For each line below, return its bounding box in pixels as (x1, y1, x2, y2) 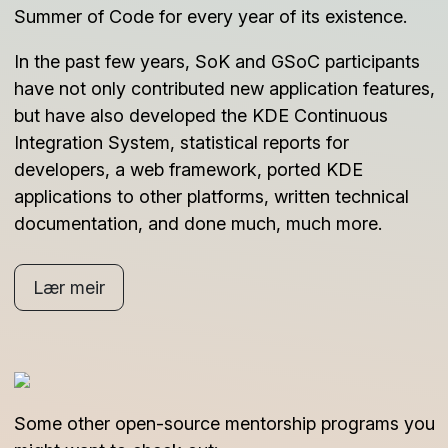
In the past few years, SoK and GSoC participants (13, 51, 420, 73)
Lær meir (32, 277, 105, 299)
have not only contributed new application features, (13, 78, 435, 100)
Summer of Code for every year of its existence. (13, 6, 407, 28)
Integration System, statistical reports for (13, 132, 349, 154)
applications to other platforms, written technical (13, 186, 409, 208)
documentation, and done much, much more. (13, 213, 382, 235)
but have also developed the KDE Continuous (13, 105, 388, 127)
